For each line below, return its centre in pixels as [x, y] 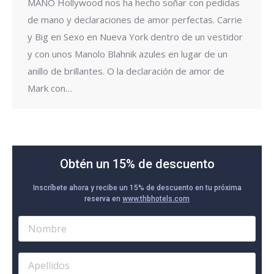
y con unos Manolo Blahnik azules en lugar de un [128, 54]
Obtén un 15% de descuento [137, 164]
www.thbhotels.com [156, 198]
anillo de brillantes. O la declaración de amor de [126, 71]
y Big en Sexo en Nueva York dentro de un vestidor [135, 36]
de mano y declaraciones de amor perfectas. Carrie [135, 19]
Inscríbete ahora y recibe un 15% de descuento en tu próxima [137, 187]
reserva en [103, 198]
